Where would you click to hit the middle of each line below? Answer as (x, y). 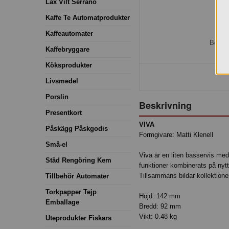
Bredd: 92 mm (160, 207)
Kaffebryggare (67, 49)
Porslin (57, 97)
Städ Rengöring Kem (78, 160)
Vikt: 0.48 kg (158, 217)
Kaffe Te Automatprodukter (88, 17)
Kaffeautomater (69, 33)
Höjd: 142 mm (160, 196)
